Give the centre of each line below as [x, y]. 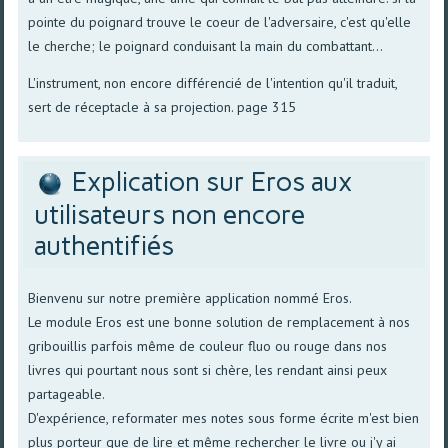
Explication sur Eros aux [212, 181]
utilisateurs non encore [170, 215]
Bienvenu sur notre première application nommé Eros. [190, 298]
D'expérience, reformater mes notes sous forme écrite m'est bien [224, 418]
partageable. [67, 394]
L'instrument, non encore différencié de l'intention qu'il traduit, [213, 82]
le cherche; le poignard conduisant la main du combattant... [206, 45]
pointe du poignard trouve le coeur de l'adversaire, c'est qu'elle [220, 21]
